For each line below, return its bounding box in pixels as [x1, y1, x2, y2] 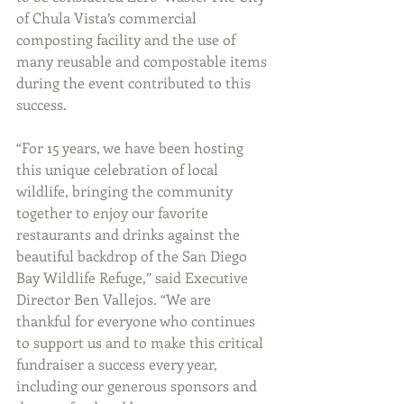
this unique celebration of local [16, 160, 222, 179]
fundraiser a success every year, [16, 354, 221, 374]
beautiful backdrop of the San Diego [16, 246, 251, 266]
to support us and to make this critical [16, 333, 267, 353]
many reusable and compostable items [16, 51, 271, 71]
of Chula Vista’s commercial [16, 8, 200, 28]
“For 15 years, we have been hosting [16, 138, 247, 158]
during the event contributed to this [16, 73, 254, 93]
